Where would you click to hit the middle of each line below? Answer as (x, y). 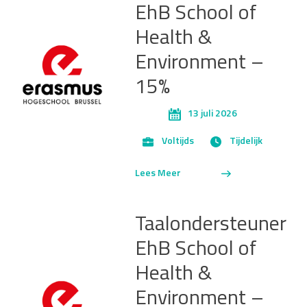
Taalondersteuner (211, 225)
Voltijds (178, 142)
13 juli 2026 (212, 114)
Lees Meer (158, 173)
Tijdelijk (246, 142)
